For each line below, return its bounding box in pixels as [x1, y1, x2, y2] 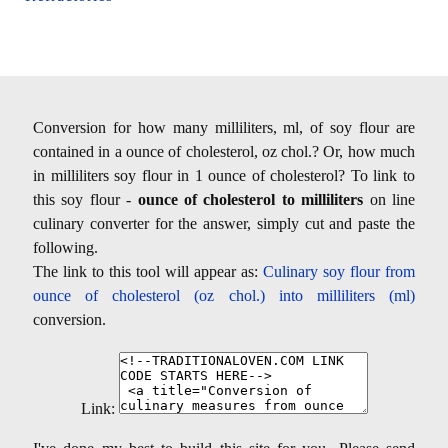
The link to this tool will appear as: [33, 262, 263, 280]
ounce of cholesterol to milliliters [137, 190, 364, 208]
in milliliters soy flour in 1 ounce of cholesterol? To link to [33, 166, 415, 184]
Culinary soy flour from [263, 262, 415, 280]
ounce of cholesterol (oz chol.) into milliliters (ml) [33, 286, 415, 304]
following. [33, 238, 98, 256]
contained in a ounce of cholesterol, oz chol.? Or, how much [33, 142, 415, 160]
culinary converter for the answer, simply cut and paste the [33, 214, 415, 232]
